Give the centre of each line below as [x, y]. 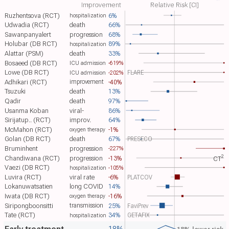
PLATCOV [140, 177]
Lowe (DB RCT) [27, 73]
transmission [86, 205]
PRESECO [140, 139]
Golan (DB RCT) [28, 139]
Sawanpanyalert [28, 34]
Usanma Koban [27, 110]
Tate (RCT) [20, 215]
